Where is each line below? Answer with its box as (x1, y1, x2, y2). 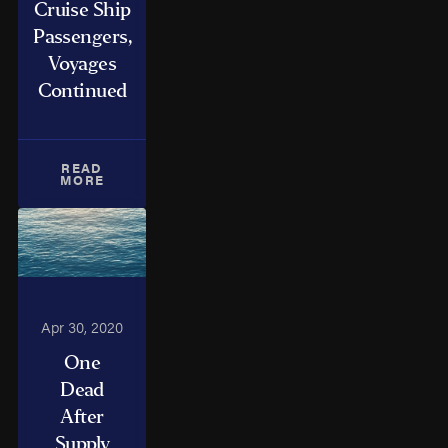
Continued (37, 77, 127, 103)
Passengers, (33, 23, 132, 49)
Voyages (48, 50, 117, 76)
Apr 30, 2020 (41, 315, 124, 337)
